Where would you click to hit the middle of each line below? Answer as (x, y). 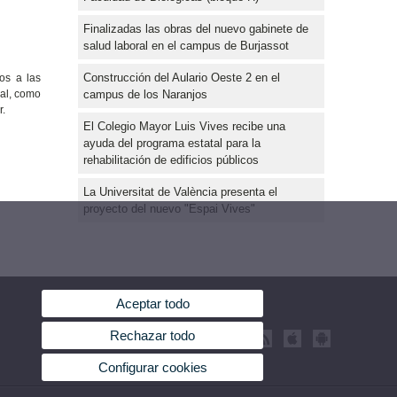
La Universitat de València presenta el (180, 191)
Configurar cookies (152, 367)
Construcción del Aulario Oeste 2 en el (182, 77)
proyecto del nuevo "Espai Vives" (169, 208)
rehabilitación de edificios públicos (171, 160)
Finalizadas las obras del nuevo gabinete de (196, 28)
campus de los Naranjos (145, 94)
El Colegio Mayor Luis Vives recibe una (184, 126)
